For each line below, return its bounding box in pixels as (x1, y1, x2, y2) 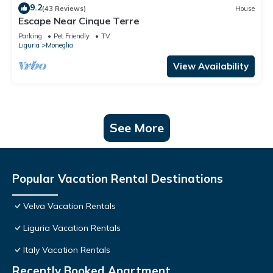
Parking (18, 32, 42, 41)
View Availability (173, 60, 249, 73)
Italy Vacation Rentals (23, 244, 110, 256)
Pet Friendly (54, 32, 90, 41)
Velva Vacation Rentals (23, 200, 116, 212)
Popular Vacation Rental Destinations (12, 171, 223, 186)
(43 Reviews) (42, 4, 86, 13)
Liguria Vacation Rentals (23, 222, 121, 234)
